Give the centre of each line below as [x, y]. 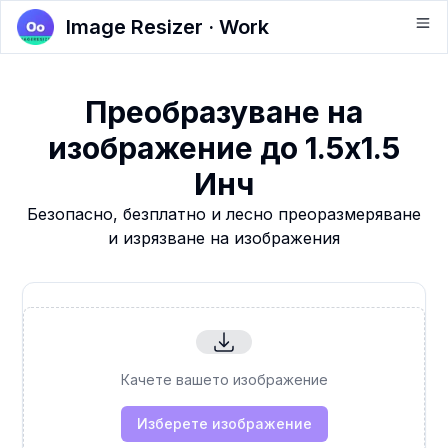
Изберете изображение [224, 423]
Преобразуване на [224, 112]
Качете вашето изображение [224, 379]
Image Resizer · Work [167, 27]
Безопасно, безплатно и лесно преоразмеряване [224, 214]
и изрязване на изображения [224, 238]
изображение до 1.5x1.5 [224, 148]
